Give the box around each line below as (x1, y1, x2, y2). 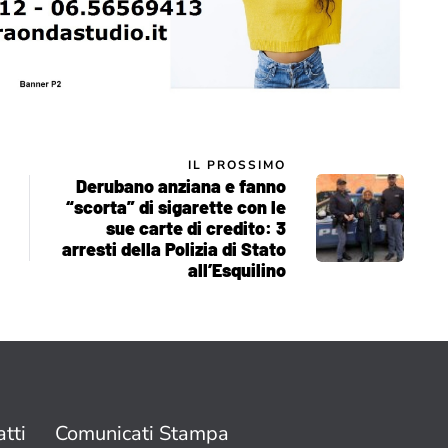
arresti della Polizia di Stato (62, 237, 286, 260)
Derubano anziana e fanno (76, 174, 286, 197)
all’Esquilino (188, 258, 286, 281)
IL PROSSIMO (188, 156, 286, 173)
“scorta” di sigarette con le (66, 195, 286, 218)
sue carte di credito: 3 (106, 216, 286, 239)
